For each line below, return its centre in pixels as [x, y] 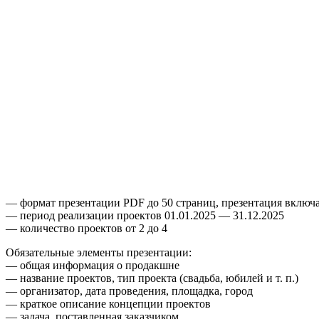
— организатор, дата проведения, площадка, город [129, 291]
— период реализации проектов [85, 215]
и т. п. [281, 278]
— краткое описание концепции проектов [108, 303]
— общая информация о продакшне [93, 265]
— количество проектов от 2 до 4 [87, 228]
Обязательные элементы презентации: [99, 252]
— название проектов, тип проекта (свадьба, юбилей [136, 278]
